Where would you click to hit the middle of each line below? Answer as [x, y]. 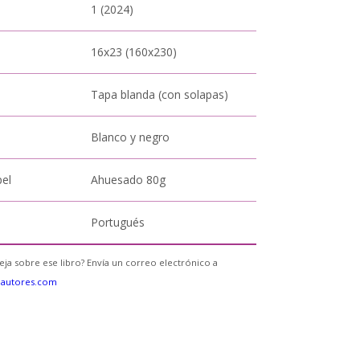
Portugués [118, 222]
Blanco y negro [131, 137]
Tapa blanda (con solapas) [160, 94]
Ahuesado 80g [129, 180]
